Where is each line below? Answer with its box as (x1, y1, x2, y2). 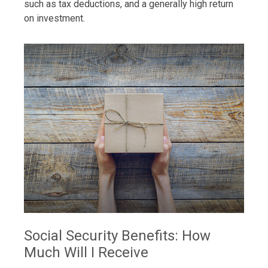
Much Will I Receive (24, 243, 148, 261)
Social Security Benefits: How (24, 227, 211, 244)
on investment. (24, 13, 85, 25)
